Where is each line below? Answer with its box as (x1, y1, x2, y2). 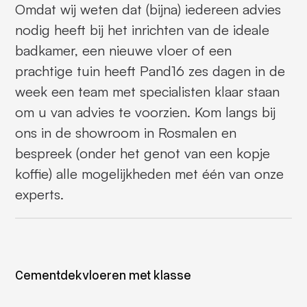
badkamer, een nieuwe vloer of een (14, 42, 232, 60)
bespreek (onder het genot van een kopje (14, 145, 270, 162)
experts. (14, 186, 64, 204)
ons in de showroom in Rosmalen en (14, 124, 236, 142)
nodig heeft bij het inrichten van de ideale (14, 21, 269, 39)
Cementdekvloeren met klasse (14, 267, 191, 283)
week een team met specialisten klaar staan (14, 83, 280, 101)
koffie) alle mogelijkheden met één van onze (14, 165, 284, 183)
